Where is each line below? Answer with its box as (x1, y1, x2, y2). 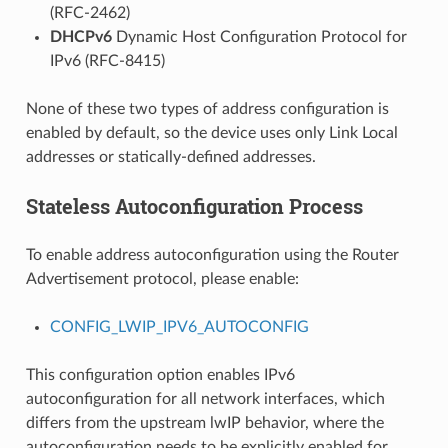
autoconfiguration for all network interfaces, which (25, 390, 385, 407)
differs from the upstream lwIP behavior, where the (25, 414, 384, 431)
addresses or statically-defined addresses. (25, 148, 316, 165)
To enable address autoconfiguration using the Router (25, 246, 399, 263)
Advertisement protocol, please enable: (25, 270, 299, 287)
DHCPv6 (49, 28, 112, 45)
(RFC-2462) (49, 4, 130, 21)
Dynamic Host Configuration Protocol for (111, 28, 407, 45)
